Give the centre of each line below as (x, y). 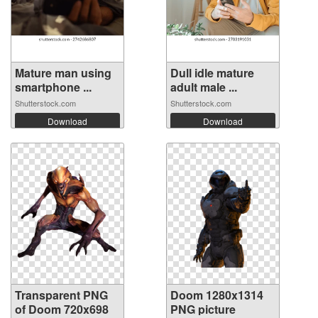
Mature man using (63, 73)
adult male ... (204, 87)
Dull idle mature (212, 73)
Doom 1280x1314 (217, 295)
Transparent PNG (61, 295)
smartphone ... (53, 87)
